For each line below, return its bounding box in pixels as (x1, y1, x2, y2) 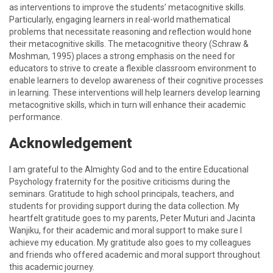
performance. (9, 112, 62, 122)
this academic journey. (9, 262, 94, 272)
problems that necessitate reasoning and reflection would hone (9, 27, 252, 37)
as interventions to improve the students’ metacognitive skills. (9, 2, 246, 12)
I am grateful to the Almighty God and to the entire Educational (9, 165, 249, 174)
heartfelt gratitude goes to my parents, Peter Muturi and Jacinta (9, 213, 255, 223)
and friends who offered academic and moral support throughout (9, 250, 260, 260)
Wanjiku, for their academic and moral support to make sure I (9, 225, 242, 235)
